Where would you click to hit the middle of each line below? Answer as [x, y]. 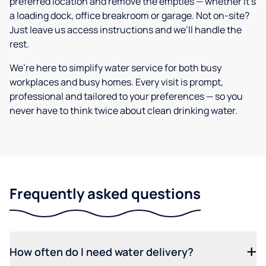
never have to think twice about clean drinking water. [123, 111]
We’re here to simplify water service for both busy [115, 68]
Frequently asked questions [105, 194]
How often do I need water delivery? [102, 252]
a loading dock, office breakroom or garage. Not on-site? [129, 16]
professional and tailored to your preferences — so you [126, 96]
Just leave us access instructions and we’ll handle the [126, 30]
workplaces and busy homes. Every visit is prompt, [116, 82]
